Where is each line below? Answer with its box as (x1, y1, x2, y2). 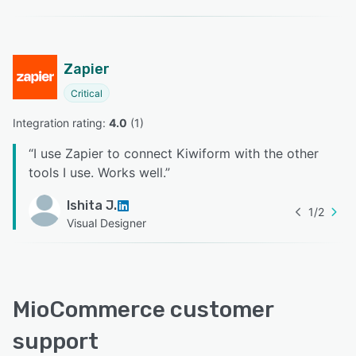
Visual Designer (67, 216, 146, 230)
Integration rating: (13, 116, 109, 130)
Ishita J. (67, 198, 117, 214)
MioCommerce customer (13, 296, 273, 323)
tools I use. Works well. (29, 164, 165, 181)
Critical (71, 87, 103, 100)
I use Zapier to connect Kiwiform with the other (33, 145, 319, 162)
